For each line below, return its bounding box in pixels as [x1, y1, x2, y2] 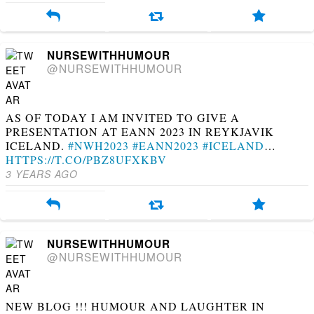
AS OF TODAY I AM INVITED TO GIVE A [6, 109, 240, 125]
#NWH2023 [68, 137, 129, 153]
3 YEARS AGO [6, 166, 78, 181]
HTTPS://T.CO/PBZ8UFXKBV [6, 151, 167, 167]
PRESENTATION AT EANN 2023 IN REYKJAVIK [6, 123, 274, 139]
